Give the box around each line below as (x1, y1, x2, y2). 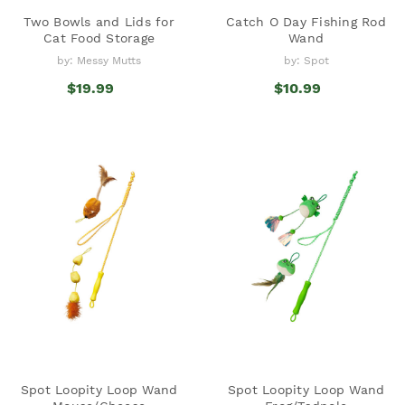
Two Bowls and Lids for (24, 14, 174, 29)
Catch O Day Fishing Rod (226, 14, 386, 29)
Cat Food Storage (43, 30, 155, 45)
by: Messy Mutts (57, 53, 141, 67)
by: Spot (283, 53, 329, 67)
